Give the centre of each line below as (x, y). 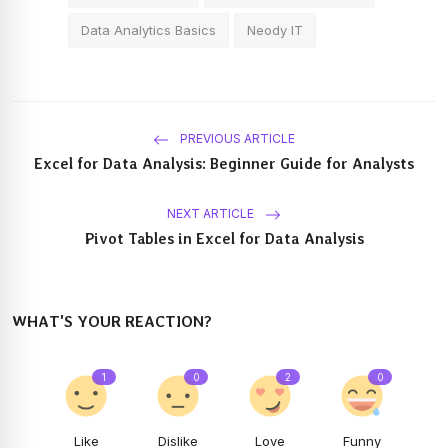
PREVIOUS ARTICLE (236, 139)
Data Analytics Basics (148, 29)
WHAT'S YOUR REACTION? (112, 321)
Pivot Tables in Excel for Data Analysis (224, 238)
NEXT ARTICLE (212, 214)
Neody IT (275, 29)
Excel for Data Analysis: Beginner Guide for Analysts (224, 163)
